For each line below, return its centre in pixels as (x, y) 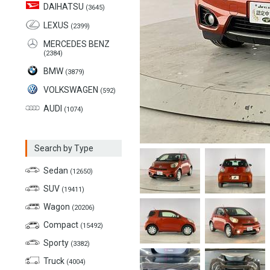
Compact (62, 225)
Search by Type (64, 148)
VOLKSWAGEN (72, 90)
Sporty (57, 243)
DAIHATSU (64, 7)
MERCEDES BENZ (77, 44)
